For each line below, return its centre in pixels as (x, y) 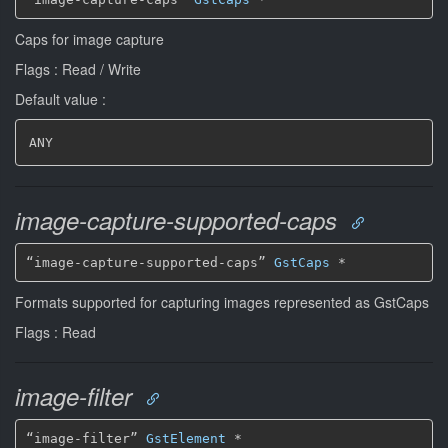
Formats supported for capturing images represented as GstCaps (222, 302)
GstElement (185, 438)
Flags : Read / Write (78, 69)
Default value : (60, 99)
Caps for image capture (89, 39)
